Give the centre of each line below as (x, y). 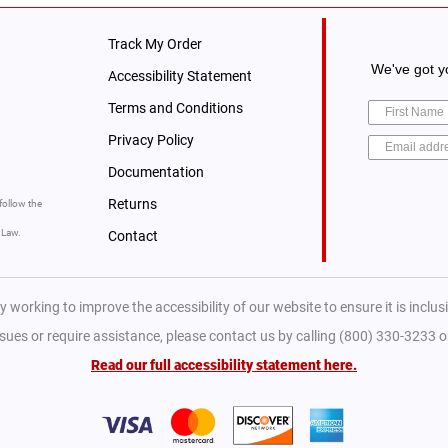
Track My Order (154, 43)
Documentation (155, 171)
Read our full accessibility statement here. (224, 364)
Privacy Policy (150, 139)
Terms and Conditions (175, 107)
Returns (132, 203)
